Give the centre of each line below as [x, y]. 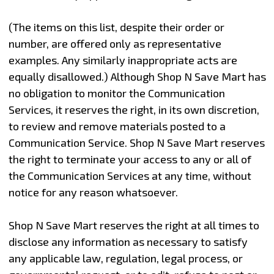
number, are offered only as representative [115, 43]
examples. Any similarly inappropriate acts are [123, 60]
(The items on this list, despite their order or [116, 27]
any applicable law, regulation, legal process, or [125, 258]
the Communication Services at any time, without [130, 175]
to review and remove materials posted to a [117, 126]
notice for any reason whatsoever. [93, 192]
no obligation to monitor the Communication [117, 93]
